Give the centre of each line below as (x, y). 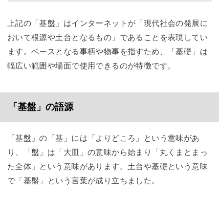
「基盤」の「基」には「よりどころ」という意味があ (103, 138)
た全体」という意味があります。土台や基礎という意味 (108, 166)
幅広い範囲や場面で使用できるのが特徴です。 (91, 66)
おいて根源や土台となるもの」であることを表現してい (108, 37)
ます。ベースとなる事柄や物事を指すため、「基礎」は (108, 52)
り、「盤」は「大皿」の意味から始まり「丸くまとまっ (108, 152)
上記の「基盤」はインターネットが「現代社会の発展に (108, 23)
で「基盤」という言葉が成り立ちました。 (83, 181)
